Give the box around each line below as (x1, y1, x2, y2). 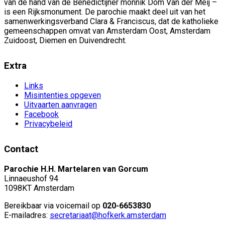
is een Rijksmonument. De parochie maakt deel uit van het (4, 7, 205, 17)
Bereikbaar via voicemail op (4, 200, 102, 210)
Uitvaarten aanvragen (24, 100, 97, 110)
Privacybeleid (24, 119, 72, 129)
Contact (4, 144, 38, 155)
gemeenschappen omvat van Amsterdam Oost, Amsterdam (4, 26, 210, 36)
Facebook (24, 109, 59, 120)
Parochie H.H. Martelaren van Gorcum (4, 164, 148, 174)
